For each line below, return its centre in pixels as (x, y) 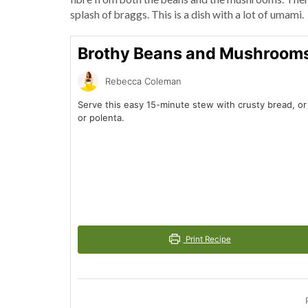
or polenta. (101, 118)
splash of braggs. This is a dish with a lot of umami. (187, 15)
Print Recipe (207, 239)
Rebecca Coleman (143, 81)
